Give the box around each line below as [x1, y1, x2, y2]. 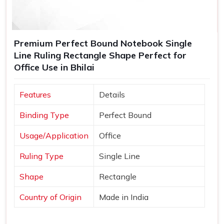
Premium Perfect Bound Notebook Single [14, 37, 192, 49]
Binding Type [19, 109, 69, 120]
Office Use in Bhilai [14, 61, 94, 73]
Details [99, 89, 125, 99]
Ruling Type [19, 150, 63, 161]
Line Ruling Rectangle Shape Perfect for [14, 49, 186, 61]
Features [19, 89, 51, 99]
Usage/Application [19, 130, 88, 140]
